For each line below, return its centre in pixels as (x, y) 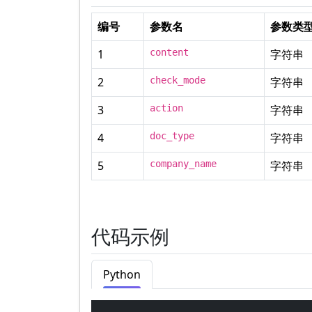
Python (122, 274)
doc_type (172, 136)
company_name (183, 164)
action (166, 108)
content (169, 52)
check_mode (178, 80)
